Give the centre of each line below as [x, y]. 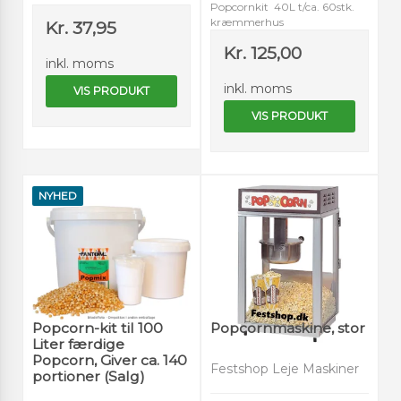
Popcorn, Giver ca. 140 [110, 360]
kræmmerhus [247, 22]
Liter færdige [78, 344]
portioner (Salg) [89, 376]
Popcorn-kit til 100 [98, 328]
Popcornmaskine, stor [288, 328]
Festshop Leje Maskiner [285, 368]
